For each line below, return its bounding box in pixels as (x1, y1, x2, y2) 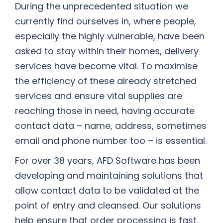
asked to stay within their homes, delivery (15, 45, 199, 57)
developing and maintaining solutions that (15, 169, 203, 182)
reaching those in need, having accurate (15, 105, 195, 117)
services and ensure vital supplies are (15, 90, 182, 102)
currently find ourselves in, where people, (15, 15, 196, 27)
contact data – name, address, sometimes (15, 119, 207, 132)
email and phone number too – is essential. (15, 134, 207, 147)
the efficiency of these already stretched (15, 75, 197, 87)
